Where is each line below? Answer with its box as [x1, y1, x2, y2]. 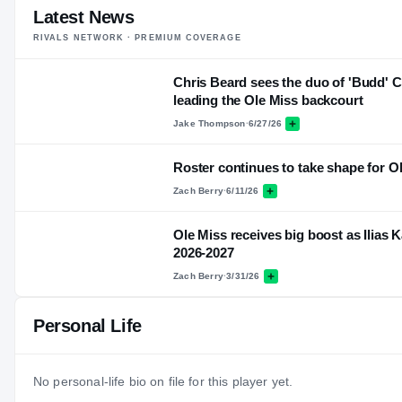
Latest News [33, 6, 135, 27]
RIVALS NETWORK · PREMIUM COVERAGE [33, 32, 241, 42]
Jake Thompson [173, 118, 246, 129]
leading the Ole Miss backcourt [173, 92, 363, 108]
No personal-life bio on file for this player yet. [33, 373, 293, 389]
